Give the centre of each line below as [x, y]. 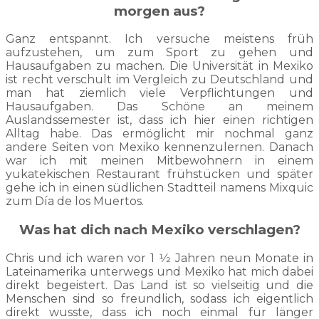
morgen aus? [159, 11]
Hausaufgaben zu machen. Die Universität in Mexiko [159, 66]
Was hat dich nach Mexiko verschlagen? [159, 230]
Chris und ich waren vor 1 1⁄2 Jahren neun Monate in [159, 258]
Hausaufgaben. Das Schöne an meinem [159, 107]
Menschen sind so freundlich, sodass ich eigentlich [159, 298]
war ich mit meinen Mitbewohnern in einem [159, 161]
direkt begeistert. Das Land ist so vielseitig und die [159, 285]
